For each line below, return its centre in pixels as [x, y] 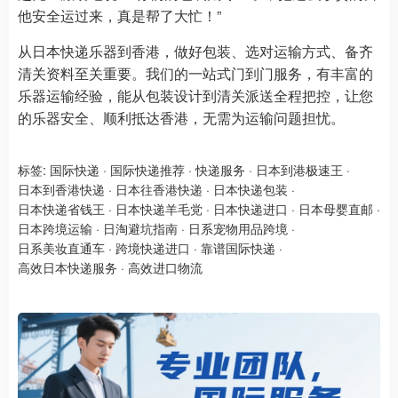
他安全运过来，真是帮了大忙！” [119, 15]
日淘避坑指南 [140, 228]
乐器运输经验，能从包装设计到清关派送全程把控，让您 [195, 95]
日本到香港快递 [61, 189]
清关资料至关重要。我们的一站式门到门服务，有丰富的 [195, 73]
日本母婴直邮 [336, 208]
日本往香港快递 [159, 189]
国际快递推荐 [147, 169]
